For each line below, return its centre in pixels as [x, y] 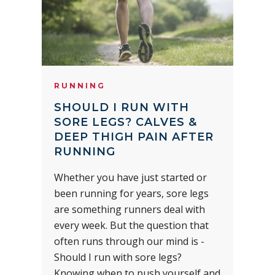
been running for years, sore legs [131, 193]
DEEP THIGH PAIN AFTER [134, 137]
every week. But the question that [131, 225]
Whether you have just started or [130, 177]
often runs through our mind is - [129, 241]
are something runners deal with [130, 209]
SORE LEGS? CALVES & [126, 122]
